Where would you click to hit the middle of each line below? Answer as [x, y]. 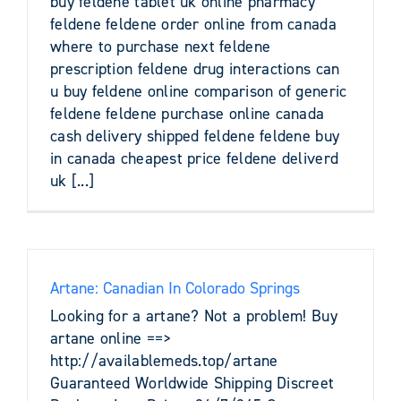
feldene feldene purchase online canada [188, 113]
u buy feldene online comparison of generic [199, 91]
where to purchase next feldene [161, 46]
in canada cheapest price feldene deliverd [195, 158]
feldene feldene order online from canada [193, 24]
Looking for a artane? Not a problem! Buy [194, 316]
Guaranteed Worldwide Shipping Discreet [192, 383]
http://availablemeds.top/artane [164, 360]
